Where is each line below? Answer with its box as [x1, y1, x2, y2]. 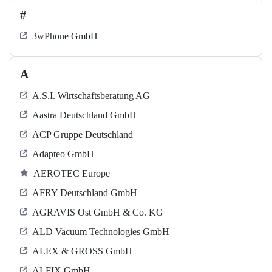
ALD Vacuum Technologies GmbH [32, 226, 169, 237]
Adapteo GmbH [32, 149, 94, 160]
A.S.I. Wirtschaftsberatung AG [32, 90, 150, 101]
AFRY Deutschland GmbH [32, 188, 137, 199]
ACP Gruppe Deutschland [32, 129, 133, 140]
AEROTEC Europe [33, 168, 110, 179]
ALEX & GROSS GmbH [32, 246, 132, 257]
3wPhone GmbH [32, 31, 98, 42]
